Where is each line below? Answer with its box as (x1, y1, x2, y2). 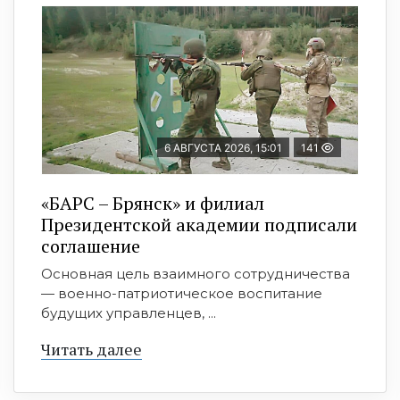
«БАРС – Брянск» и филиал (41, 190, 264, 215)
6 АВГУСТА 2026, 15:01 (164, 140, 282, 154)
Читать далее (41, 337, 142, 360)
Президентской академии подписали (41, 212, 357, 237)
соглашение (41, 233, 140, 258)
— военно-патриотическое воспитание (41, 284, 322, 302)
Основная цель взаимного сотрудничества (41, 264, 350, 282)
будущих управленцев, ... (41, 304, 216, 321)
